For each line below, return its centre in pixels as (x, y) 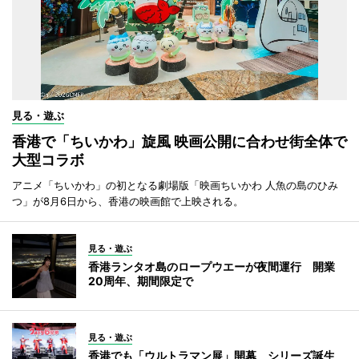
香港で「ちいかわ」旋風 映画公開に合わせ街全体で (179, 142)
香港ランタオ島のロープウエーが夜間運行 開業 (212, 267)
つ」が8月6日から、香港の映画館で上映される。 (128, 202)
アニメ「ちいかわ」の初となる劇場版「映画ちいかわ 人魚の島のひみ (175, 186)
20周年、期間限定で (141, 281)
